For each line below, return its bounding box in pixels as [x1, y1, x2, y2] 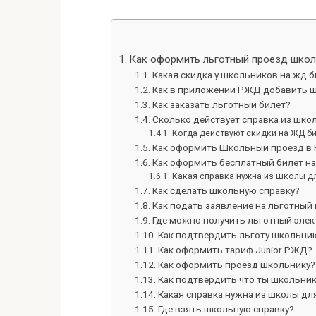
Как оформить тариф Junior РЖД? [157, 244, 312, 255]
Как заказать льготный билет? [152, 99, 291, 110]
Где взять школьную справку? [157, 303, 294, 315]
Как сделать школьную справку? [152, 185, 300, 196]
